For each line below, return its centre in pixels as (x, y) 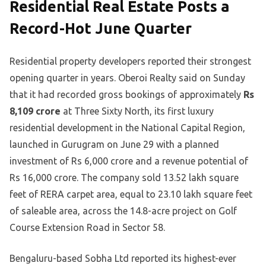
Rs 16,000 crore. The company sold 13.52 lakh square (124, 178)
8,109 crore (35, 111)
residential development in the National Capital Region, (127, 128)
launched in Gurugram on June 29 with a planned (114, 145)
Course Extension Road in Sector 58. (87, 228)
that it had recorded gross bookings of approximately (126, 95)
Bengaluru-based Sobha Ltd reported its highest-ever (123, 259)
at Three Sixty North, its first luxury (137, 111)
